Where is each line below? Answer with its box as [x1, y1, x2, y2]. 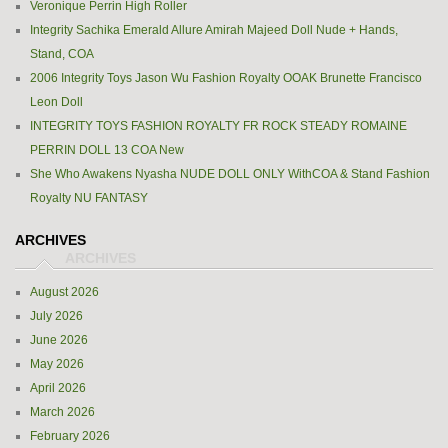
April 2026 [30, 381, 86, 395]
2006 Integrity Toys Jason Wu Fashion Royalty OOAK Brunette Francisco [30, 71, 422, 85]
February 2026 [30, 429, 110, 443]
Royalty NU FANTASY [30, 191, 148, 205]
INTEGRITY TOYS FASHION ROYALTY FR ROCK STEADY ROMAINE [30, 119, 407, 133]
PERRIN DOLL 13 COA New [30, 143, 184, 157]
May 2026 [30, 357, 84, 371]
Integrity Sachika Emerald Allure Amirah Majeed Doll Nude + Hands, [30, 23, 398, 37]
